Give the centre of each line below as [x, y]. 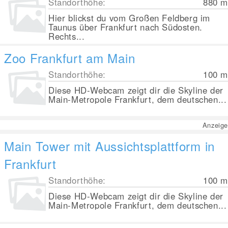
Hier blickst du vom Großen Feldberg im [129, 18]
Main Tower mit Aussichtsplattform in [110, 146]
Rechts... [67, 36]
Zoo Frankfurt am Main [70, 58]
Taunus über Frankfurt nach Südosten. [125, 27]
